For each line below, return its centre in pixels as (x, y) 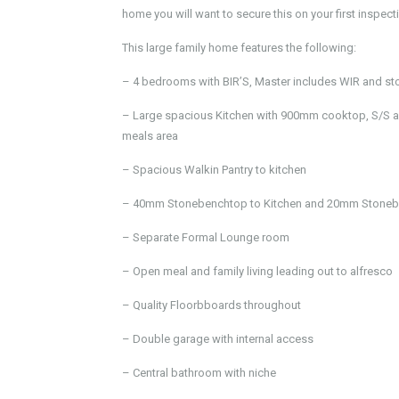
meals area (150, 136)
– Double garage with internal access (218, 339)
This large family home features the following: (239, 48)
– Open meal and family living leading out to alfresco (257, 271)
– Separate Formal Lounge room (206, 237)
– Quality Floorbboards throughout (212, 305)
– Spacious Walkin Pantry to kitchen (214, 170)
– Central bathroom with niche (199, 373)
